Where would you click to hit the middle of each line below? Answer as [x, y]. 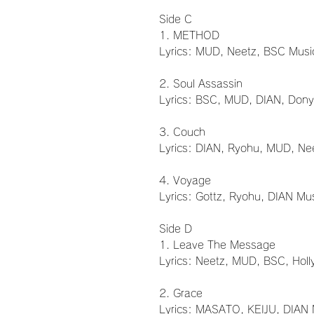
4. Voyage [185, 181]
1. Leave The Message [217, 245]
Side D [176, 229]
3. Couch [182, 132]
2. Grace [181, 294]
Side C [176, 20]
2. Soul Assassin [201, 84]
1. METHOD [189, 36]
